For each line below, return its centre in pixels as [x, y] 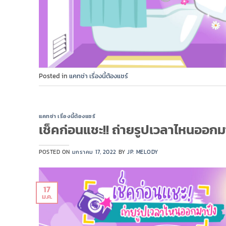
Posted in [54, 76]
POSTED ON [55, 152]
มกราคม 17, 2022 [94, 152]
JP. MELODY [143, 152]
